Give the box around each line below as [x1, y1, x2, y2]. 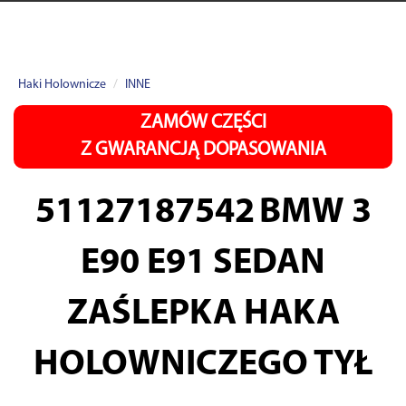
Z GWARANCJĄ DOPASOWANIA [80, 140, 326, 159]
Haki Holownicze [18, 78, 106, 92]
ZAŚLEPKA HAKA [66, 296, 340, 333]
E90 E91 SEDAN [81, 246, 325, 282]
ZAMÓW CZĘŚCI [140, 113, 266, 132]
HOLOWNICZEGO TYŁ [33, 347, 373, 383]
